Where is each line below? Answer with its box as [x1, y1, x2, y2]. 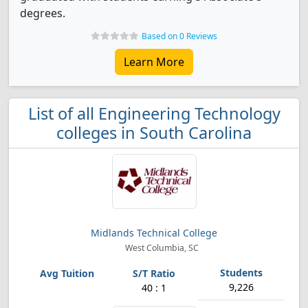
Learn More [124, 54, 184, 69]
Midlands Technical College [91, 226, 217, 239]
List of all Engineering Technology [27, 102, 280, 124]
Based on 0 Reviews [142, 30, 217, 42]
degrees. [20, 5, 65, 21]
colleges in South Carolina [56, 122, 252, 144]
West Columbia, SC [122, 242, 199, 254]
